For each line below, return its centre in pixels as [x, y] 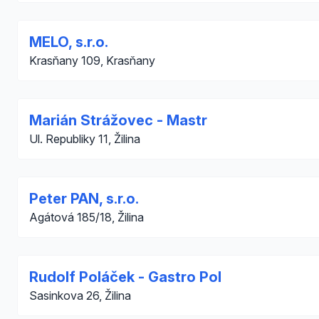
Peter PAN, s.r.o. [84, 199]
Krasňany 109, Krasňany [92, 61]
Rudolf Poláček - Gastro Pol [125, 277]
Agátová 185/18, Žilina [87, 217]
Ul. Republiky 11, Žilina [85, 139]
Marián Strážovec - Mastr [118, 120]
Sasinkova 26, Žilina [80, 296]
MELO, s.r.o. [69, 42]
